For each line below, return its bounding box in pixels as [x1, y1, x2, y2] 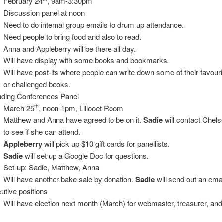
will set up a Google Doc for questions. [22, 150, 149, 161]
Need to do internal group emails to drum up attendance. [3, 19, 184, 30]
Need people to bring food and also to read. [3, 31, 141, 42]
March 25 [3, 102, 34, 113]
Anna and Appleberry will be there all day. [3, 43, 136, 54]
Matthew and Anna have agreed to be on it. [3, 114, 143, 125]
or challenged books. [3, 78, 70, 89]
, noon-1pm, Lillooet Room [38, 102, 123, 113]
